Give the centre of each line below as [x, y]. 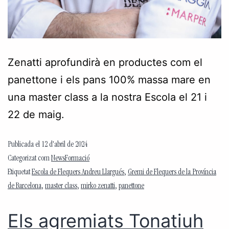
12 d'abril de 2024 [64, 145]
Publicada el [25, 145]
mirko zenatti [98, 186]
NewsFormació [70, 159]
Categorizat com [29, 159]
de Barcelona [25, 186]
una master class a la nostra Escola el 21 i [107, 97]
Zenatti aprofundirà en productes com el [105, 62]
